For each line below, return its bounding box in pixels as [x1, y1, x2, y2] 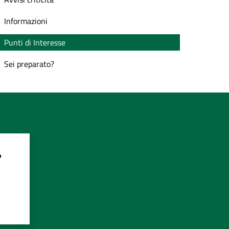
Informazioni [4, 15, 48, 27]
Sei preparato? [4, 58, 54, 70]
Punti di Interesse [4, 36, 65, 49]
